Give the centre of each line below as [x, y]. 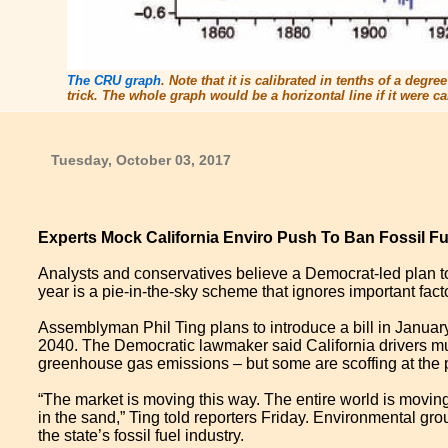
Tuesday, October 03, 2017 [140, 160]
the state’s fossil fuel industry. [141, 435]
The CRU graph [114, 80]
